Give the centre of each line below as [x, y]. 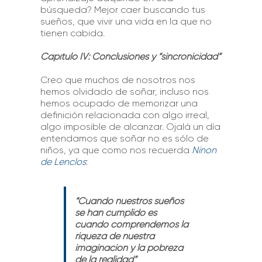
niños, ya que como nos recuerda [116, 150]
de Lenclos [63, 161]
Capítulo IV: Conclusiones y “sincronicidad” [130, 56]
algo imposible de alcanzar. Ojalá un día [130, 126]
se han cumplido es [116, 212]
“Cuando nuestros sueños [129, 201]
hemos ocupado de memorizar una [119, 103]
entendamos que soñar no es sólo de [124, 138]
